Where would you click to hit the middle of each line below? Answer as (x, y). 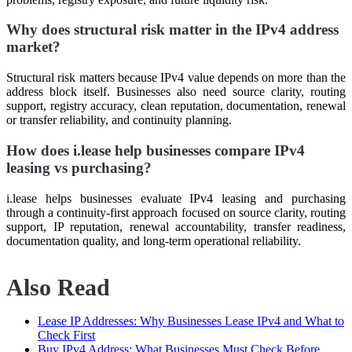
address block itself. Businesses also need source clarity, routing (176, 92)
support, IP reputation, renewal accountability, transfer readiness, (176, 226)
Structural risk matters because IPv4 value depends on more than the (176, 78)
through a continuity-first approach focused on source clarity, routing (176, 212)
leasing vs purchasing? (79, 167)
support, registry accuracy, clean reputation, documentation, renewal (176, 106)
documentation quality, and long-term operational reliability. (154, 240)
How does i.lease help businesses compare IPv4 (156, 150)
